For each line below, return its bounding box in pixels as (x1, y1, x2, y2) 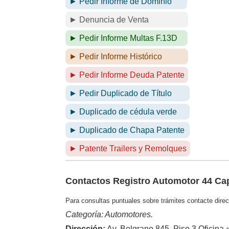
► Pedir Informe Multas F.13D (69, 34, 178, 43)
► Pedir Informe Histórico (69, 52, 163, 61)
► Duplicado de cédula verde (69, 107, 177, 117)
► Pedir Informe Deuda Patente (69, 71, 185, 80)
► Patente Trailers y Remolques (69, 144, 187, 153)
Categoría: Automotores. (65, 210, 153, 219)
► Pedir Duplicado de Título (69, 89, 172, 98)
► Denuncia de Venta (69, 15, 149, 25)
